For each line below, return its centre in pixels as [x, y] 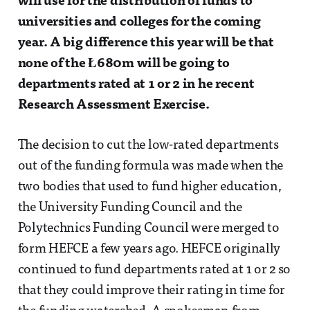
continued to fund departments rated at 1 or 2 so [154, 271]
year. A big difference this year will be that [146, 44]
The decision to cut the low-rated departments [148, 146]
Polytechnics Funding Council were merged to [148, 229]
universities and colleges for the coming [139, 23]
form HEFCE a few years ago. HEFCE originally [149, 250]
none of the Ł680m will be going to [124, 64]
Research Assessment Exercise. [113, 106]
